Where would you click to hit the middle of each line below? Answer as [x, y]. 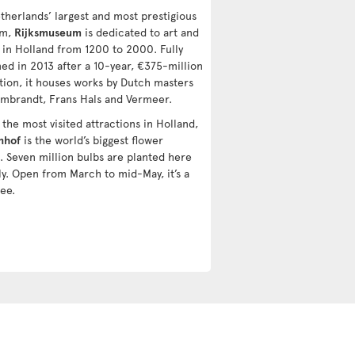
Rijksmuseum [48, 32]
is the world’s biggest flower [92, 139]
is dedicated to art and [140, 32]
